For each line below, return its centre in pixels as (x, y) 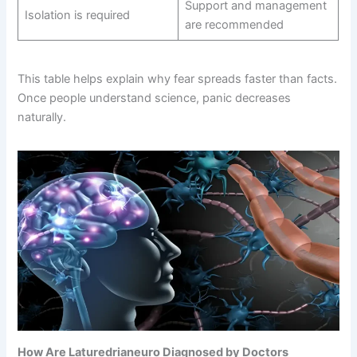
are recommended (234, 24)
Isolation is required (77, 15)
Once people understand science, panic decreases (155, 98)
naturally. (42, 118)
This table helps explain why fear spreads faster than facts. (178, 79)
